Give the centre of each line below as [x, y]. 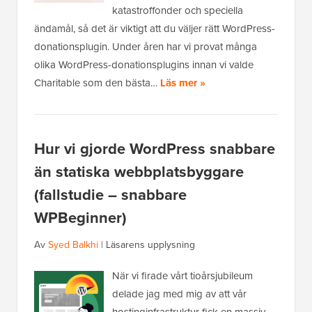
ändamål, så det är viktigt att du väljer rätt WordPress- [155, 29]
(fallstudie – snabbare [110, 195]
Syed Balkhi [73, 245]
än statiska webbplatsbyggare [139, 172]
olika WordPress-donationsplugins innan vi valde [144, 65]
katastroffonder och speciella [178, 11]
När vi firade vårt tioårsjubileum [182, 276]
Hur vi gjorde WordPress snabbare [155, 149]
